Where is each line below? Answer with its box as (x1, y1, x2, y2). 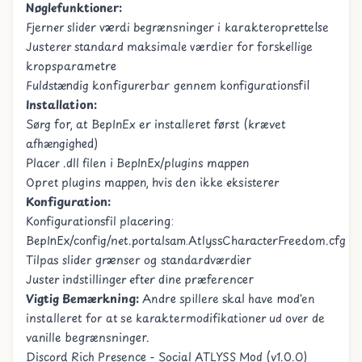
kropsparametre (26, 57, 116, 74)
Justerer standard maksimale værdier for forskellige (26, 38, 313, 55)
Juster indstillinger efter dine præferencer (26, 271, 254, 288)
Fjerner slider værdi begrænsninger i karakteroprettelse (26, 19, 329, 36)
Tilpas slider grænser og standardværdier (26, 251, 251, 268)
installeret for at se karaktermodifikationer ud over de (26, 309, 325, 326)
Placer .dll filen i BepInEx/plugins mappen (26, 154, 249, 171)
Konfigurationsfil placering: (26, 213, 174, 229)
